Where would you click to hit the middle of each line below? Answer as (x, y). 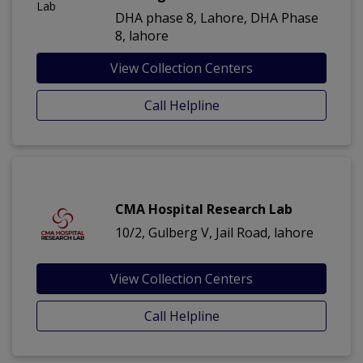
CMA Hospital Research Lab (204, 209)
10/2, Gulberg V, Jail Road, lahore (214, 233)
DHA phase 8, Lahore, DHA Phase (217, 18)
